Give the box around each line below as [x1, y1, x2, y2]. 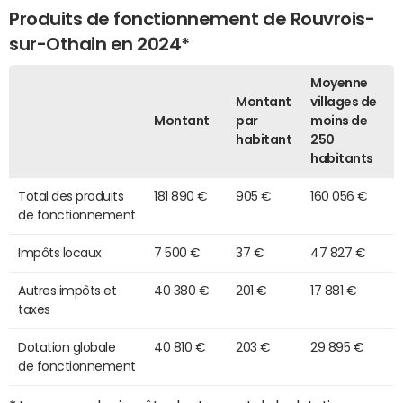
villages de [310, 94, 377, 108]
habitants [310, 151, 373, 165]
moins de [310, 113, 368, 127]
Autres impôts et [18, 283, 117, 297]
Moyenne [310, 76, 368, 89]
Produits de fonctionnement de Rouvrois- [9, 9, 375, 28]
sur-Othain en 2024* [9, 34, 190, 53]
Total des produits [18, 189, 124, 202]
